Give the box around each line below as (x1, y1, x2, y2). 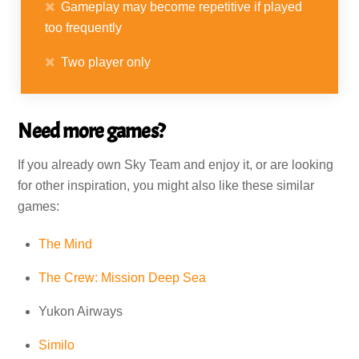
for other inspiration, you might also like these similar (18, 178, 315, 192)
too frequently (45, 20, 123, 34)
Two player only (61, 54, 151, 69)
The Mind (38, 236, 92, 251)
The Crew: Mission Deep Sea (38, 270, 206, 284)
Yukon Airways (38, 304, 123, 318)
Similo (38, 337, 75, 352)
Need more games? (18, 117, 165, 144)
